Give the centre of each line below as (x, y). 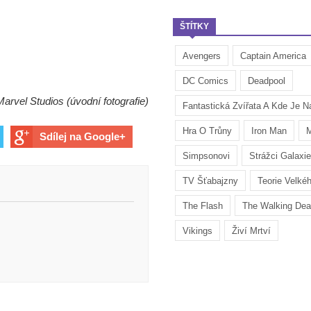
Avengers (202, 56)
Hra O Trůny (207, 131)
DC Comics (205, 81)
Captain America (273, 56)
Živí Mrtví (251, 231)
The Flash (203, 206)
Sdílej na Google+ (83, 136)
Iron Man (269, 131)
